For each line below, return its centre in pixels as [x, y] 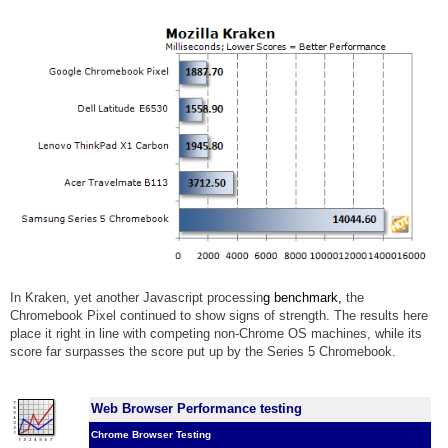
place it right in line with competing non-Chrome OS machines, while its [216, 334]
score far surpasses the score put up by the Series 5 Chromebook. [205, 352]
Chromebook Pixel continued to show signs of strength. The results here [219, 316]
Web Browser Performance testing [196, 409]
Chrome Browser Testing [151, 435]
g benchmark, [304, 298]
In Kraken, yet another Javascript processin [136, 298]
